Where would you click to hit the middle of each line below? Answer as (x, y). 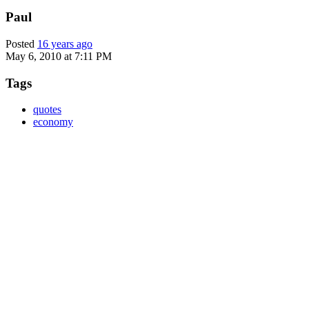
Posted (21, 44)
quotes (47, 110)
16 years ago (65, 44)
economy (53, 122)
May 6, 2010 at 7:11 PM (59, 57)
